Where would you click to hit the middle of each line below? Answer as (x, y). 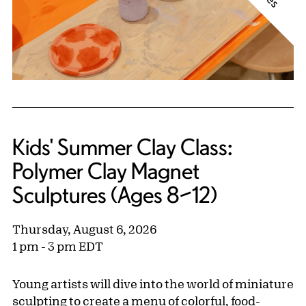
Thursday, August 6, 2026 (85, 229)
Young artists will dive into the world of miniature (153, 284)
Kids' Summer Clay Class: (123, 147)
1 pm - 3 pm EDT (58, 246)
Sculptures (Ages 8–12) (115, 195)
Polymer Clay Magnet (106, 171)
